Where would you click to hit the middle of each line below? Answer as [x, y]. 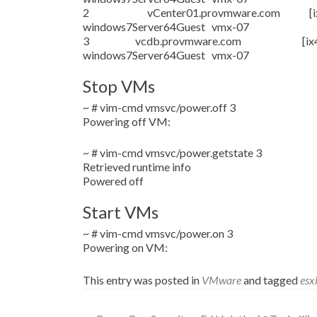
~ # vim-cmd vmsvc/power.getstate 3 [172, 152]
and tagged [271, 280]
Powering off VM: [127, 121]
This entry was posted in [142, 280]
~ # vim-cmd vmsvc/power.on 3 [158, 233]
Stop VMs [119, 86]
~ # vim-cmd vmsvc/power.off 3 [159, 107]
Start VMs [121, 212]
